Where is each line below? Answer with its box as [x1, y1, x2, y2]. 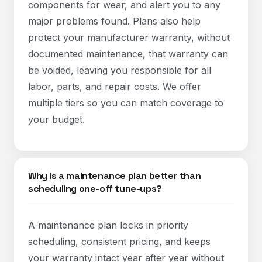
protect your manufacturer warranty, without [28, 32, 230, 43]
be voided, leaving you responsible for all [28, 64, 211, 76]
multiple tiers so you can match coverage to [28, 97, 223, 109]
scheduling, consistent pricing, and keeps [28, 236, 211, 247]
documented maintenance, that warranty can [28, 48, 228, 60]
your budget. [28, 113, 85, 125]
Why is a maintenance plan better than [28, 170, 201, 182]
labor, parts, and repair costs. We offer [28, 81, 201, 92]
